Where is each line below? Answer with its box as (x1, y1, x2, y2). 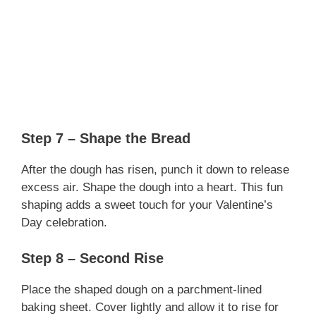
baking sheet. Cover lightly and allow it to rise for (21, 300, 279, 314)
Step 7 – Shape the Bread (21, 130, 190, 147)
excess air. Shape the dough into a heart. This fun (21, 181, 283, 195)
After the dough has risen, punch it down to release (21, 163, 289, 177)
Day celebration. (21, 216, 107, 230)
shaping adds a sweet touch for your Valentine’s (21, 198, 273, 212)
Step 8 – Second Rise (21, 250, 164, 266)
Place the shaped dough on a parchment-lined (21, 282, 262, 296)
